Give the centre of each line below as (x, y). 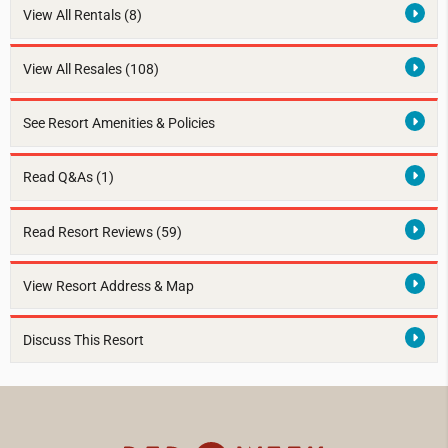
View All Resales (73, 70)
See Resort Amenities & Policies (118, 124)
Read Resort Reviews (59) (102, 232)
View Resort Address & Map (108, 286)
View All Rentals (73, 16)
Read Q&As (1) (68, 178)
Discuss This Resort (83, 340)
